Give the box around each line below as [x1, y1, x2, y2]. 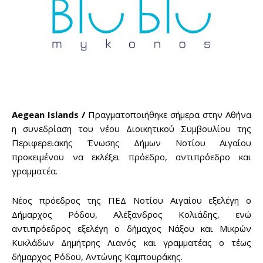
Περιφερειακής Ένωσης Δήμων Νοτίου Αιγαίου [12, 136, 251, 149]
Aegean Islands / [12, 108, 85, 120]
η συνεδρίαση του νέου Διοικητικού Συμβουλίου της [12, 122, 251, 134]
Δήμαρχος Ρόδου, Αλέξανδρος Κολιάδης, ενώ [12, 208, 251, 220]
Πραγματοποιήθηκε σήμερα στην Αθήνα [85, 108, 251, 120]
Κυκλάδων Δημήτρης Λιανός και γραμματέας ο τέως [12, 236, 251, 248]
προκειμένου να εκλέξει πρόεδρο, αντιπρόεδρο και [12, 150, 251, 163]
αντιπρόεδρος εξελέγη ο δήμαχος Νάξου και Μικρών [12, 222, 251, 234]
